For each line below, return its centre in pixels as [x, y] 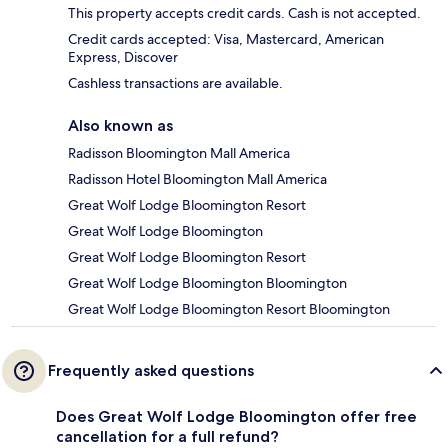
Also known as [120, 126]
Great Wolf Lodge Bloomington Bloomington [207, 283]
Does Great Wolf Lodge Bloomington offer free [236, 417]
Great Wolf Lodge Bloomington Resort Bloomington [229, 309]
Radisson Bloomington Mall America [179, 153]
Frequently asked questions [151, 371]
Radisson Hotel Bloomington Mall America [197, 179]
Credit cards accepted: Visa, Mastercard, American [226, 39]
